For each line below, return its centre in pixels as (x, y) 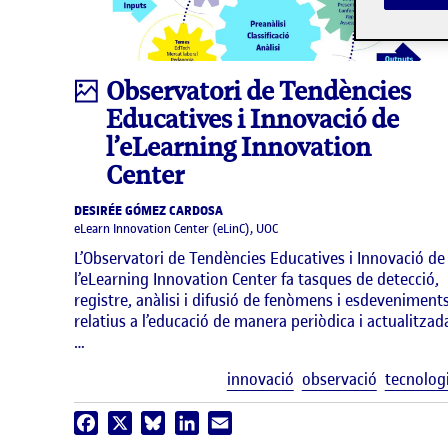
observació (339, 379)
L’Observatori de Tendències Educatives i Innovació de (259, 258)
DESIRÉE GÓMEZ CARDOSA (148, 211)
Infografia (130, 90)
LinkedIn (224, 423)
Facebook (127, 423)
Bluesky (188, 423)
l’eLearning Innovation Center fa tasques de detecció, (256, 279)
